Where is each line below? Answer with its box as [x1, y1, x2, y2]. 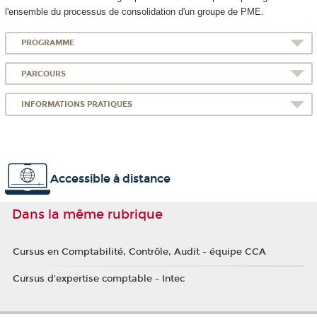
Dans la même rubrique [12, 207, 163, 223]
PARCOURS [21, 69, 67, 79]
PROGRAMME [21, 38, 75, 48]
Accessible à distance [50, 172, 171, 186]
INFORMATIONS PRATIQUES [21, 99, 133, 109]
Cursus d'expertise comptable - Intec [12, 272, 185, 284]
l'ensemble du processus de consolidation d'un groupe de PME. [4, 6, 264, 17]
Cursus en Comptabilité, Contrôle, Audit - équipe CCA [12, 246, 266, 258]
